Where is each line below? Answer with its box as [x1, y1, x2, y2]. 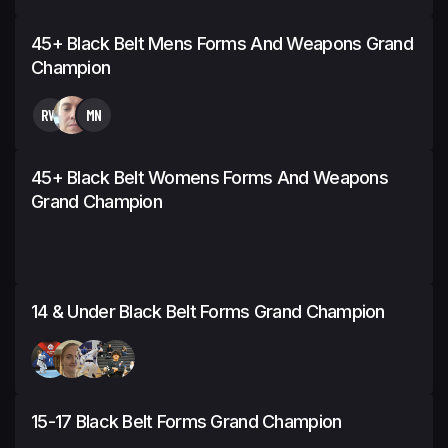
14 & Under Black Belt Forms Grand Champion [31, 300, 385, 322]
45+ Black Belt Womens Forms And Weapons [31, 166, 388, 188]
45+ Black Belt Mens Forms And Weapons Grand [31, 32, 414, 54]
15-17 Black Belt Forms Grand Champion [31, 410, 342, 432]
